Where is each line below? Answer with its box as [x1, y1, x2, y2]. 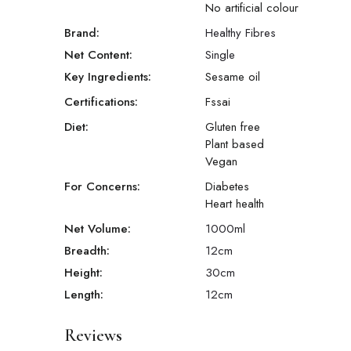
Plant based [205, 136, 264, 154]
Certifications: [64, 93, 138, 111]
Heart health [205, 195, 264, 213]
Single [205, 46, 235, 64]
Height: [64, 264, 103, 282]
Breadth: [64, 242, 110, 260]
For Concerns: [64, 178, 140, 196]
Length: [64, 286, 103, 304]
